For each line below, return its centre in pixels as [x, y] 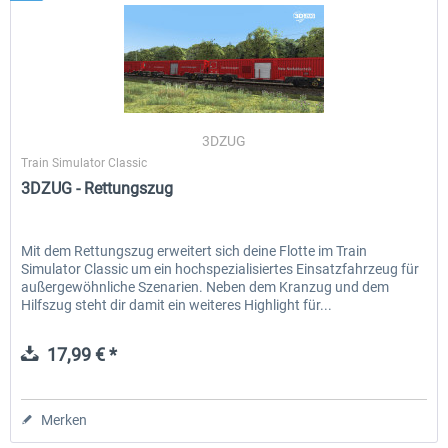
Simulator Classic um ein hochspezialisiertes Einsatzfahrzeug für [220, 268]
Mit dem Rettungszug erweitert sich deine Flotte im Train [194, 250]
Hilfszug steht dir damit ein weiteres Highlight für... [177, 304]
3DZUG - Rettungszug [97, 188]
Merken [64, 419]
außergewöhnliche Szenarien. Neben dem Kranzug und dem [205, 286]
